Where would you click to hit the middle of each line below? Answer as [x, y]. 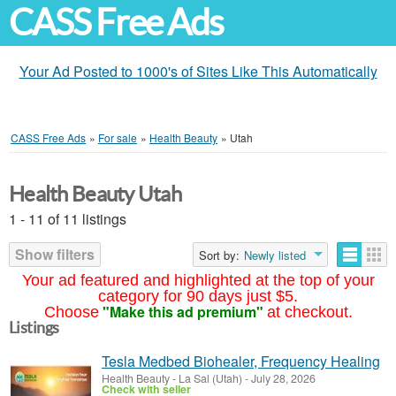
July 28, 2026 [282, 378]
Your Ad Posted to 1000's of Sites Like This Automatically [198, 71]
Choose [71, 312]
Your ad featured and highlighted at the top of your [198, 280]
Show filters [55, 254]
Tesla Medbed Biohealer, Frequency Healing [241, 361]
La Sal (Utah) [210, 378]
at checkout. [309, 312]
